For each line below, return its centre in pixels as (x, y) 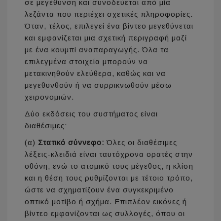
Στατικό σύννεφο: (71, 143)
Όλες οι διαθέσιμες (141, 143)
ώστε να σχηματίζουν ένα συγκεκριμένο (99, 190)
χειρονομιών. (49, 97)
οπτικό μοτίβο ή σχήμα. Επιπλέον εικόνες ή (106, 202)
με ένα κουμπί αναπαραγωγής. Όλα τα (97, 50)
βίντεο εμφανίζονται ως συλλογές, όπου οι (105, 214)
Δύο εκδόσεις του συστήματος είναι (91, 114)
